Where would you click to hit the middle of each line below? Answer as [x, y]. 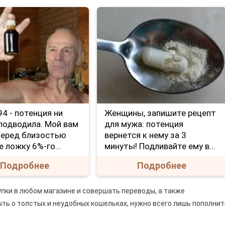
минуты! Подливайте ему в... [160, 146]
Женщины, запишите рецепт [160, 113]
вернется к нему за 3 [146, 135]
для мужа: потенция [144, 124]
